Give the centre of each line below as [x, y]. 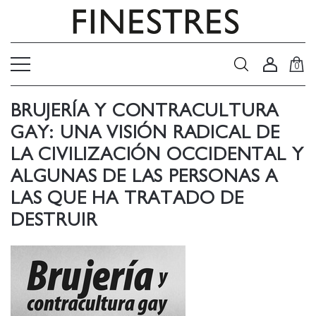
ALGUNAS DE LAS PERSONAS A [144, 176]
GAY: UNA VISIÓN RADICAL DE [145, 133]
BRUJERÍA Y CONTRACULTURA [145, 111]
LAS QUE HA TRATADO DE [127, 198]
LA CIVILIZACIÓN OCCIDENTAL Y [157, 154]
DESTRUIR [54, 220]
